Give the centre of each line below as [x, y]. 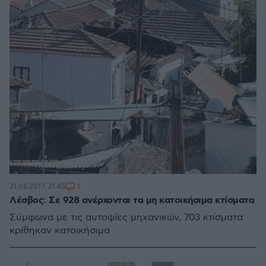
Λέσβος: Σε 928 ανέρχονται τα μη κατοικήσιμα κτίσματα [132, 200]
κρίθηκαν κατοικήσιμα [60, 230]
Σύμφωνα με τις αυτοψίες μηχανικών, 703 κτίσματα [126, 217]
